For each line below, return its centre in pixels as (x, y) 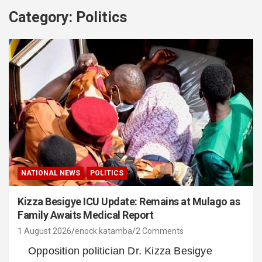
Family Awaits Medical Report (85, 215)
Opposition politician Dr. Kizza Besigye (120, 251)
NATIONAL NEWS (51, 173)
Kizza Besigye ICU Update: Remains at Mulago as (129, 201)
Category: (42, 17)
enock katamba (104, 231)
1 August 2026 (44, 231)
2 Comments (160, 231)
